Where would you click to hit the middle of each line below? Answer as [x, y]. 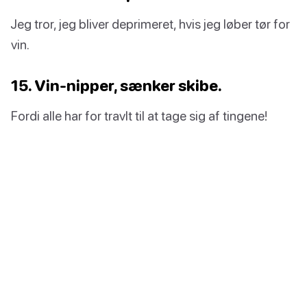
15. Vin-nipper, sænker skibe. [116, 86]
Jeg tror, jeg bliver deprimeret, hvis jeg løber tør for [150, 24]
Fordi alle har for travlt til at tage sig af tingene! [139, 116]
